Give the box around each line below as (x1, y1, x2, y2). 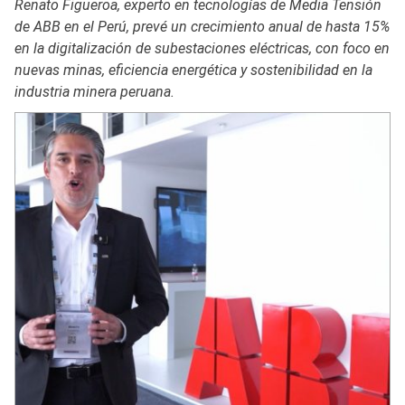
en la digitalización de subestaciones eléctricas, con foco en (14, 39, 390, 57)
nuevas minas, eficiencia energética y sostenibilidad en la (14, 61, 372, 79)
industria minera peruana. (14, 82, 174, 100)
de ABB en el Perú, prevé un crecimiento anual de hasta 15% (14, 17, 390, 35)
